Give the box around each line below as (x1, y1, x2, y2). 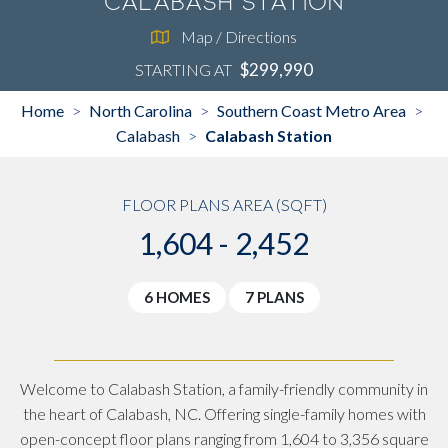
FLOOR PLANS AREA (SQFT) (121, 194, 327, 214)
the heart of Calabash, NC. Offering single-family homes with (22, 403, 426, 423)
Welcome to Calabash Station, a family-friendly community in (20, 378, 428, 398)
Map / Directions (181, 26, 297, 46)
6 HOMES (144, 287, 210, 306)
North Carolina (89, 100, 192, 120)
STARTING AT (135, 59, 232, 79)
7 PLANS (245, 287, 304, 306)
